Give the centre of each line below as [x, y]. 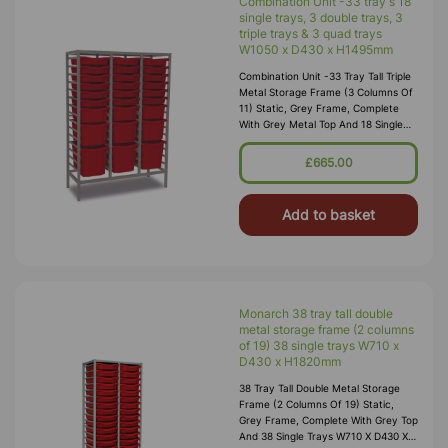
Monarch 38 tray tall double [316, 313]
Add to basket [328, 214]
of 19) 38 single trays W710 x [319, 345]
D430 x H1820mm [290, 361]
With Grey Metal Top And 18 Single [321, 124]
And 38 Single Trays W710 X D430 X [323, 436]
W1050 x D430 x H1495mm [316, 49]
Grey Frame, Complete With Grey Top [328, 420]
